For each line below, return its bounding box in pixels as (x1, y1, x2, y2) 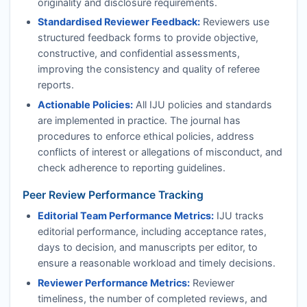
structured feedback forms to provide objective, (37, 32, 258, 44)
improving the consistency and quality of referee (37, 63, 260, 75)
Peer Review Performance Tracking (22, 188, 204, 201)
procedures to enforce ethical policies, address (37, 130, 254, 142)
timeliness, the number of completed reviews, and (37, 292, 267, 304)
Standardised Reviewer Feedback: (37, 16, 200, 28)
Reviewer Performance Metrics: (37, 276, 190, 288)
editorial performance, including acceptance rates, (37, 225, 267, 238)
